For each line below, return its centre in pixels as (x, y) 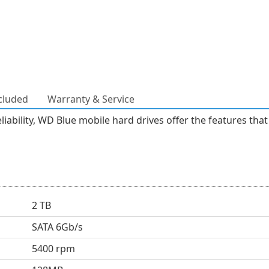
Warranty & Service (91, 99)
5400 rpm (53, 249)
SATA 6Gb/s (57, 227)
